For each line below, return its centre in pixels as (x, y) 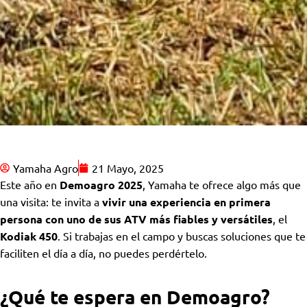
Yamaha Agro (46, 168)
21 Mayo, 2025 (128, 168)
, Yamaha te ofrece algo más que (222, 185)
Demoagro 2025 (101, 185)
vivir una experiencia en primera (186, 202)
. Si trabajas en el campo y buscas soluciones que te (182, 236)
